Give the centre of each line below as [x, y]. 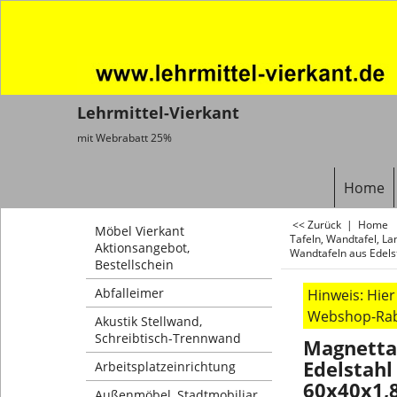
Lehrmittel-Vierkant [158, 113]
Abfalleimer [129, 293]
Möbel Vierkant [140, 231]
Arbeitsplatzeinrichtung [165, 366]
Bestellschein [134, 265]
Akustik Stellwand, [148, 321]
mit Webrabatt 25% [125, 138]
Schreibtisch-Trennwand [168, 338]
